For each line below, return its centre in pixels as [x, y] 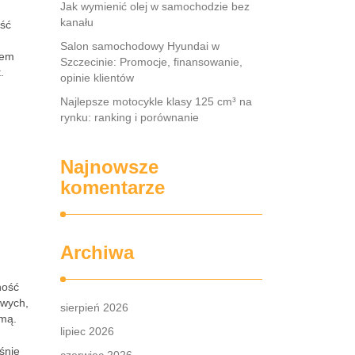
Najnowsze [109, 167]
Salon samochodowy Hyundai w [140, 46]
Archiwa [97, 252]
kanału [77, 22]
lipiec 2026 [87, 331]
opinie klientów [97, 78]
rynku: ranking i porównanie [130, 117]
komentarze [113, 187]
